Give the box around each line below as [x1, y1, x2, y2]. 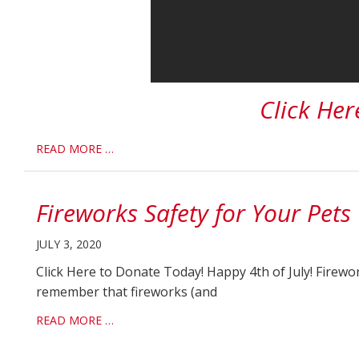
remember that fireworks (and [36, 283, 217, 301]
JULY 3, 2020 [36, 236, 102, 252]
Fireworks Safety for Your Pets [36, 196, 351, 229]
